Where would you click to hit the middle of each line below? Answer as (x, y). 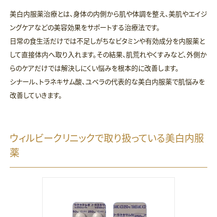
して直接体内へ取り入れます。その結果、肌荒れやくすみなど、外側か (108, 54)
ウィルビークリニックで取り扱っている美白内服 (107, 138)
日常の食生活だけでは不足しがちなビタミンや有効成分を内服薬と (107, 41)
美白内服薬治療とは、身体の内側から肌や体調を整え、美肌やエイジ (108, 14)
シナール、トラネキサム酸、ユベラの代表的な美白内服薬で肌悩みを (107, 82)
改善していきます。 (36, 95)
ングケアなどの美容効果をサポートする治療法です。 (85, 27)
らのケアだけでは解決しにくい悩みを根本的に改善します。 (94, 68)
